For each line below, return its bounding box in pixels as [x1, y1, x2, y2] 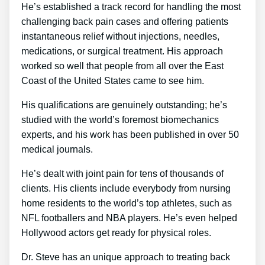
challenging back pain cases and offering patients [21, 17, 228, 27]
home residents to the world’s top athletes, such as [21, 198, 232, 209]
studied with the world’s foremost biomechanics [21, 115, 219, 125]
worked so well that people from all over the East [21, 61, 224, 72]
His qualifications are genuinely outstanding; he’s [21, 100, 227, 111]
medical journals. [21, 144, 93, 155]
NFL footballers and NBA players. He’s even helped [21, 213, 237, 224]
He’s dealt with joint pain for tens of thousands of [21, 169, 224, 179]
